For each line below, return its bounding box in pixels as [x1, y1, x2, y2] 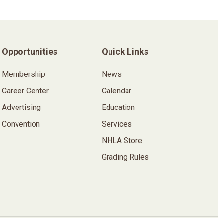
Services [102, 119, 132, 128]
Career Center [1, 86, 49, 95]
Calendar [102, 86, 132, 95]
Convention [1, 119, 40, 128]
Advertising [1, 103, 41, 112]
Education [102, 103, 135, 112]
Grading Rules [102, 152, 149, 162]
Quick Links [102, 46, 149, 56]
